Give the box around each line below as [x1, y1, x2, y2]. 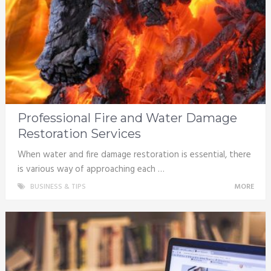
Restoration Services [17, 126, 141, 142]
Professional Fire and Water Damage [17, 111, 237, 126]
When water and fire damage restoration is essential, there [17, 148, 251, 163]
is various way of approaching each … [17, 162, 165, 177]
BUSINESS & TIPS [30, 181, 86, 194]
